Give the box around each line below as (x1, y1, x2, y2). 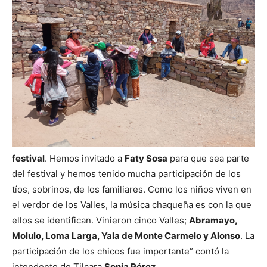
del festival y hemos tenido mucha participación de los (12, 167, 241, 179)
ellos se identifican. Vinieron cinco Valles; (12, 214, 189, 226)
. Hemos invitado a (45, 152, 125, 164)
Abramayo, (189, 214, 237, 226)
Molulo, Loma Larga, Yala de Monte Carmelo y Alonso (12, 229, 240, 241)
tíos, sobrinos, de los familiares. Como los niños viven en (12, 183, 252, 195)
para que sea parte (167, 152, 249, 164)
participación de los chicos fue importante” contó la (12, 245, 229, 257)
